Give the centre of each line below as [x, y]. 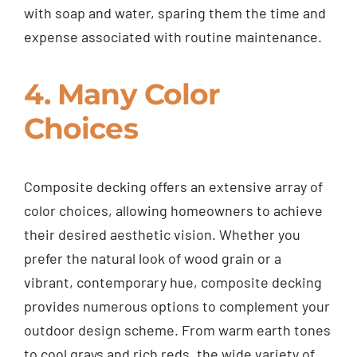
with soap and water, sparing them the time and [175, 13]
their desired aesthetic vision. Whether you [162, 235]
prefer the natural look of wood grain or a [152, 259]
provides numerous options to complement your [177, 306]
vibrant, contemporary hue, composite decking [173, 282]
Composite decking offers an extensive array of [173, 187]
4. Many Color [122, 94]
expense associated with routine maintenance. [173, 37]
